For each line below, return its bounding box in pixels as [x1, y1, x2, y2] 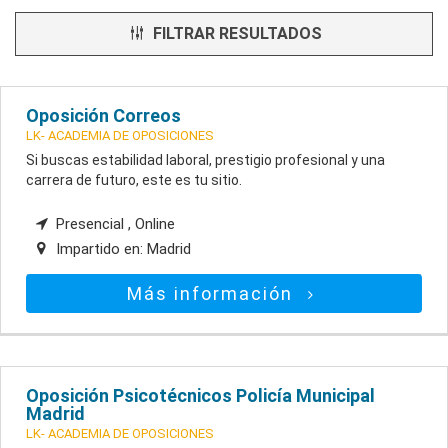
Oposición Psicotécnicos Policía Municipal [26, 385, 375, 407]
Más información [127, 283, 300, 305]
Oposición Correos [26, 105, 181, 127]
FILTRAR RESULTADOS [148, 24, 322, 44]
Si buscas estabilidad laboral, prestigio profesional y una [26, 152, 385, 169]
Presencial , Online [52, 215, 175, 234]
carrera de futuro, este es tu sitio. [26, 172, 242, 189]
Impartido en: [52, 240, 147, 259]
